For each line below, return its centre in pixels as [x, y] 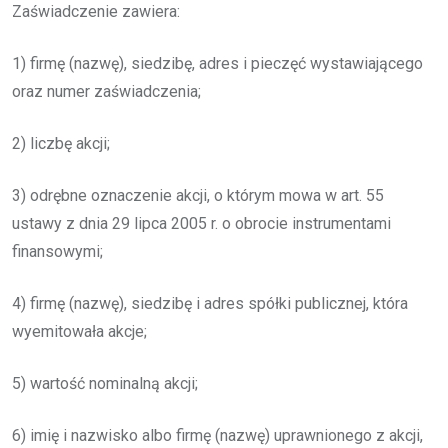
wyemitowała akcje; [79, 331]
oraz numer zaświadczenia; [106, 91]
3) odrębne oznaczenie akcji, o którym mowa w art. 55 [198, 195]
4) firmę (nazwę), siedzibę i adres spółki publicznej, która [210, 303]
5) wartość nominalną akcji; [105, 383]
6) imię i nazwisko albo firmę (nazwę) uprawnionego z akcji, [217, 435]
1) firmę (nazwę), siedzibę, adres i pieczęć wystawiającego [217, 63]
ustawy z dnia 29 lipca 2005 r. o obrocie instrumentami [201, 223]
